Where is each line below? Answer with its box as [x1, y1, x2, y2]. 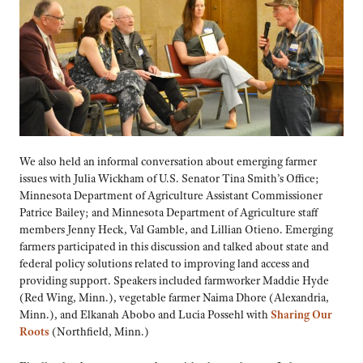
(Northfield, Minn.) [52, 324, 149, 340]
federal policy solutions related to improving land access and [19, 256, 310, 271]
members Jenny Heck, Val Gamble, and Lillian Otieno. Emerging [19, 222, 333, 237]
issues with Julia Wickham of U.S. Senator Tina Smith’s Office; [19, 171, 319, 186]
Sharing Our [271, 307, 332, 322]
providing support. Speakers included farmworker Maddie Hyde [19, 273, 329, 288]
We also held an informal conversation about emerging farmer [19, 154, 317, 169]
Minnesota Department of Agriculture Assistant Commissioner [19, 188, 322, 203]
